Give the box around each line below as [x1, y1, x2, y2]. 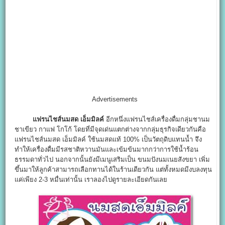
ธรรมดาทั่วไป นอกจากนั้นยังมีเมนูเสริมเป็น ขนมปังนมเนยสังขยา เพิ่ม [15, 156, 210, 164]
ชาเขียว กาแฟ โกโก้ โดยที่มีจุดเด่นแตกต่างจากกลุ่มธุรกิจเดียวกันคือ [15, 126, 206, 134]
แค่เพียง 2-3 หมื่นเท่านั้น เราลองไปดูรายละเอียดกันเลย [15, 176, 168, 184]
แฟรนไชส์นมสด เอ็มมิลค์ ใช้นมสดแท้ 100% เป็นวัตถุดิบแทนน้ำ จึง [15, 136, 202, 144]
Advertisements [91, 95, 138, 103]
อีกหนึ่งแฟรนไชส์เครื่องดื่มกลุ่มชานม [104, 116, 210, 124]
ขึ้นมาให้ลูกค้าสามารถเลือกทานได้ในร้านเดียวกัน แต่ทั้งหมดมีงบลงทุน [15, 166, 212, 174]
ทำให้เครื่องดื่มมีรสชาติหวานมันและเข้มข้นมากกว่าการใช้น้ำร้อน [15, 146, 199, 154]
